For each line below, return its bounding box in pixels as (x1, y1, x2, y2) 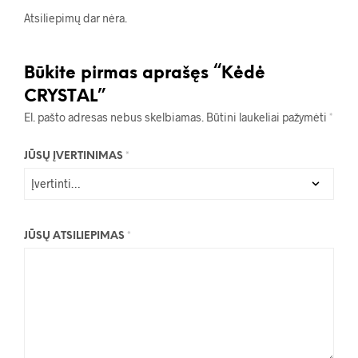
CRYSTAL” (24, 87, 105, 105)
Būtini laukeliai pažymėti (206, 109, 329, 124)
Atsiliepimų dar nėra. (24, 10, 127, 25)
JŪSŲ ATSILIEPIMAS (24, 230, 127, 241)
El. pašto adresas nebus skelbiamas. (24, 109, 204, 124)
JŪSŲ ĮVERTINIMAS (24, 150, 125, 161)
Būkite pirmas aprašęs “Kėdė (24, 64, 265, 82)
